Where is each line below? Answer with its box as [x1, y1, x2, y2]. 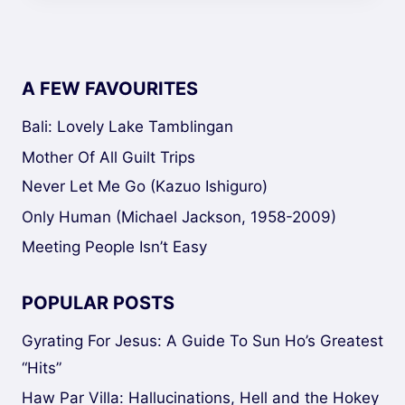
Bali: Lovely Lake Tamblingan [22, 118, 233, 137]
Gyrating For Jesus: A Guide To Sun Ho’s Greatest [22, 332, 383, 351]
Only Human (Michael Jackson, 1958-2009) [22, 208, 336, 227]
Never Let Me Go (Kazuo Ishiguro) [22, 177, 268, 196]
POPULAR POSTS [22, 292, 174, 315]
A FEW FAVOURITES [22, 78, 198, 100]
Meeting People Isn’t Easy [22, 238, 207, 257]
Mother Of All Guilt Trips [22, 147, 195, 166]
